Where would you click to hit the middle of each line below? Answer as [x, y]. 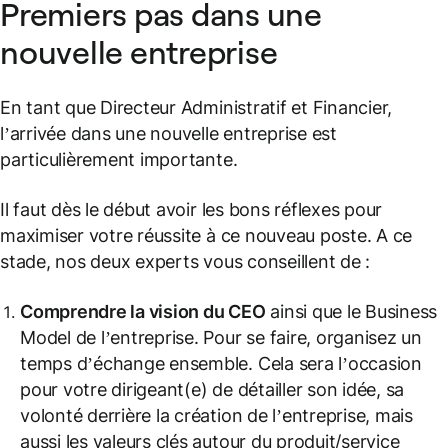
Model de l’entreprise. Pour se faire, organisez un [221, 337]
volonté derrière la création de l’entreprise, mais [216, 415]
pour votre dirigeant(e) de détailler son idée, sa [212, 389]
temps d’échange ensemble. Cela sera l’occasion [221, 363]
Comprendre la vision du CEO [143, 311]
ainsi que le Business [351, 311]
